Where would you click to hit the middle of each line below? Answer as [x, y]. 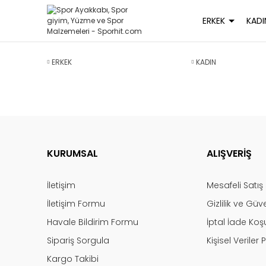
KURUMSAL [73, 153]
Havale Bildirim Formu [93, 222]
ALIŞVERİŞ [229, 153]
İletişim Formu [76, 204]
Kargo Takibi [73, 259]
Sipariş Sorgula [78, 240]
